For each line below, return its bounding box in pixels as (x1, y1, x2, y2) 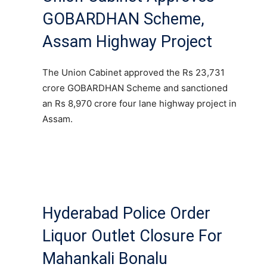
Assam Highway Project (42, 32, 212, 51)
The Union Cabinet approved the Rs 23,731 (42, 66, 225, 78)
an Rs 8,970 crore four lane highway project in (42, 97, 237, 109)
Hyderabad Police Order (42, 203, 210, 223)
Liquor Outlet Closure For (42, 226, 222, 246)
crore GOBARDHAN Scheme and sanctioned (42, 82, 228, 94)
